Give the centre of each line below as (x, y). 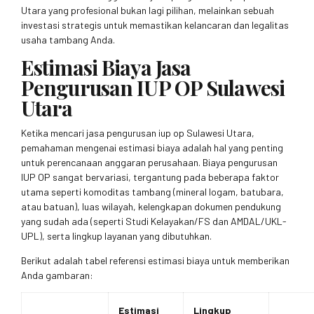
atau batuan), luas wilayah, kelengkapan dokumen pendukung (151, 207)
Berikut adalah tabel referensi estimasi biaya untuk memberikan (155, 261)
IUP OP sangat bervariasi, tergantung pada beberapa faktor (150, 177)
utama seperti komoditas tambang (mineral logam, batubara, (152, 192)
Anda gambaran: (57, 275)
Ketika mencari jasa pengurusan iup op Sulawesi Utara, (138, 133)
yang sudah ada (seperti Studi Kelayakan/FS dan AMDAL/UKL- (154, 221)
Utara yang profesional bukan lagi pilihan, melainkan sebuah (148, 10)
